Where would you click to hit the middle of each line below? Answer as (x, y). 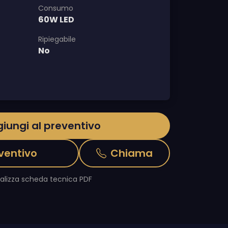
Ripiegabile (57, 39)
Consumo (56, 8)
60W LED (56, 19)
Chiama (132, 153)
